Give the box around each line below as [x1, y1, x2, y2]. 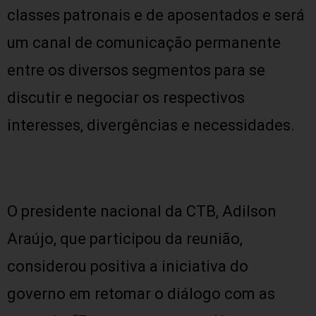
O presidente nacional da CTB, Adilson [7, 202, 276, 220]
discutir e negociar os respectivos [7, 89, 245, 107]
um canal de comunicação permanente [7, 34, 281, 51]
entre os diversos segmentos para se [7, 61, 265, 79]
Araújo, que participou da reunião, [7, 230, 243, 248]
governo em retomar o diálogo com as [7, 285, 275, 303]
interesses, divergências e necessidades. [7, 116, 295, 134]
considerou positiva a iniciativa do [7, 257, 248, 275]
